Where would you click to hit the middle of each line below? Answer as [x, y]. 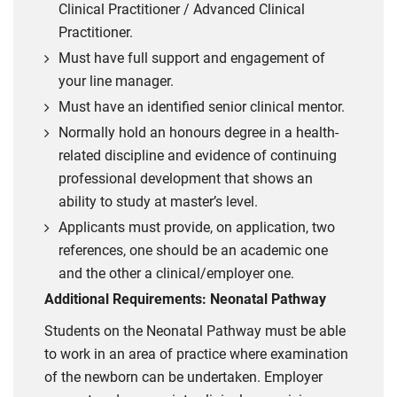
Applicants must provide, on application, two [197, 227]
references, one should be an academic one [193, 250]
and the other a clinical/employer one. [176, 273]
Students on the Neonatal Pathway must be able [195, 331]
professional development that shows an [186, 178]
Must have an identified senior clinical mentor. [202, 106]
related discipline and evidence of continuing [198, 155]
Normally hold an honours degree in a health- [198, 132]
